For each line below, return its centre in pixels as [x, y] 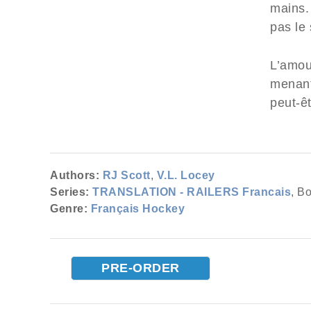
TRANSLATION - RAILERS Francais [192, 192]
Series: [70, 192]
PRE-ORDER [141, 268]
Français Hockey [137, 209]
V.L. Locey [186, 175]
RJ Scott [126, 175]
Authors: [75, 175]
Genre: [69, 209]
